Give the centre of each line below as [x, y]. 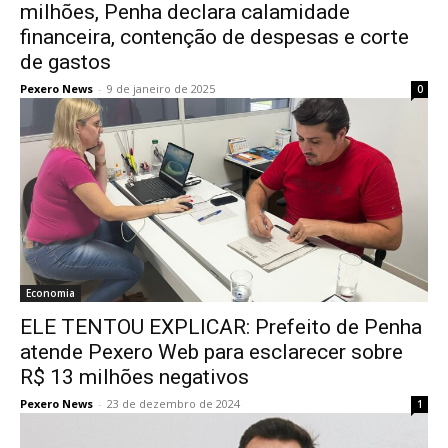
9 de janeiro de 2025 [161, 88]
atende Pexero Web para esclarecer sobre [211, 352]
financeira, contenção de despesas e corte [214, 37]
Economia [50, 293]
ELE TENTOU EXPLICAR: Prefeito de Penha [221, 327]
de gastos [65, 62]
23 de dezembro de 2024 [173, 403]
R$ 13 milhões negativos [134, 377]
